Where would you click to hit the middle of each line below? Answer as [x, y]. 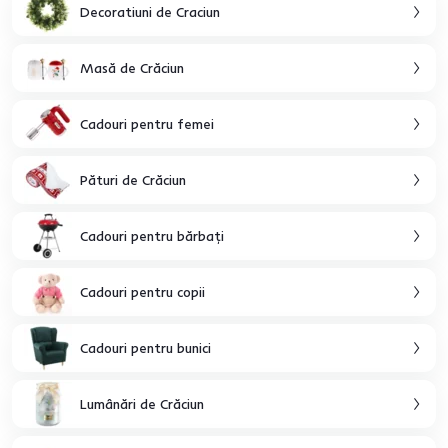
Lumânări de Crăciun [142, 403]
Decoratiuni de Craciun [150, 11]
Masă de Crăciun [132, 67]
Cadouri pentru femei [147, 123]
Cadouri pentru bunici [145, 347]
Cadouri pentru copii [142, 291]
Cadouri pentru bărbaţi [152, 235]
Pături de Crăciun [133, 179]
